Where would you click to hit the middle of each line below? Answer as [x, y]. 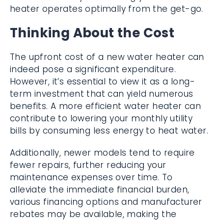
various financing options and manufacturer [106, 202]
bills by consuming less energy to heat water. [109, 131]
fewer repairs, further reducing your [88, 165]
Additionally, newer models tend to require [102, 153]
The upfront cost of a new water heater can [107, 57]
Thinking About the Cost [92, 33]
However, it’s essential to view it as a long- [102, 82]
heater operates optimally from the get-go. [107, 9]
